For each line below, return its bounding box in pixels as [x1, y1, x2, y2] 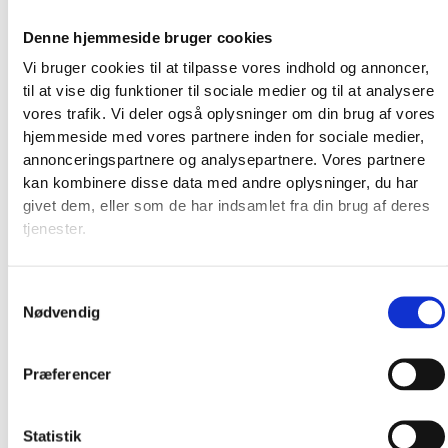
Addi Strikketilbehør [65, 359, 196, 375]
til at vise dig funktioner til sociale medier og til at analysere [22, 82, 435, 100]
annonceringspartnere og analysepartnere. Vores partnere [22, 151, 426, 169]
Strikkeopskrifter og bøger [65, 311, 238, 327]
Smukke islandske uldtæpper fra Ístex [65, 383, 315, 399]
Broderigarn [65, 263, 146, 279]
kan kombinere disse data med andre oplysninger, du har [22, 174, 419, 192]
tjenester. [22, 220, 87, 238]
